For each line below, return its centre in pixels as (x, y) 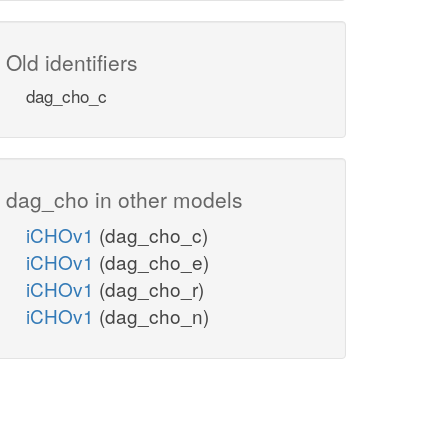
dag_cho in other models (124, 199)
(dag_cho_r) (151, 289)
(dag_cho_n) (154, 316)
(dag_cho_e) (154, 262)
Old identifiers (72, 62)
